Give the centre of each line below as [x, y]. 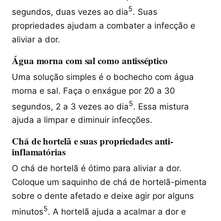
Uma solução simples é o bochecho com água [103, 77]
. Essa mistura [161, 106]
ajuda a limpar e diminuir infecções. [82, 120]
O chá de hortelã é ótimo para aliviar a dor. [97, 168]
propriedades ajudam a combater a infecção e [104, 25]
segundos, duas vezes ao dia [70, 12]
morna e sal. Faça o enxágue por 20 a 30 [93, 91]
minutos [28, 211]
